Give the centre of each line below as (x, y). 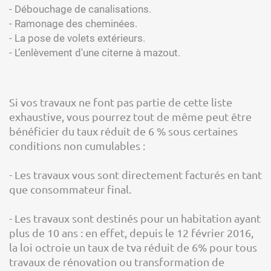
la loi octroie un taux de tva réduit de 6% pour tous (133, 247)
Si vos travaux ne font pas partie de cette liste (121, 102)
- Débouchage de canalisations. (80, 9)
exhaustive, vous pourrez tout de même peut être (130, 116)
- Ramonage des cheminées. (73, 24)
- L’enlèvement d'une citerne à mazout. (95, 53)
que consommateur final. (70, 189)
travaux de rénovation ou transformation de (117, 262)
